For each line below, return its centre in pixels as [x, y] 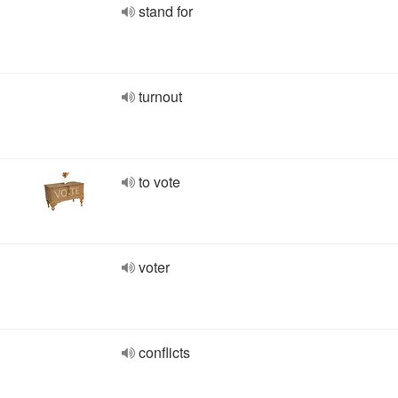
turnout [160, 96]
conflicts [164, 352]
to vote [159, 182]
